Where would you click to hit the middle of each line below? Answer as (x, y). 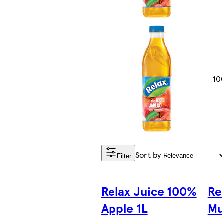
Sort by (148, 155)
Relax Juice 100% (149, 191)
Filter (124, 156)
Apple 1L (124, 208)
